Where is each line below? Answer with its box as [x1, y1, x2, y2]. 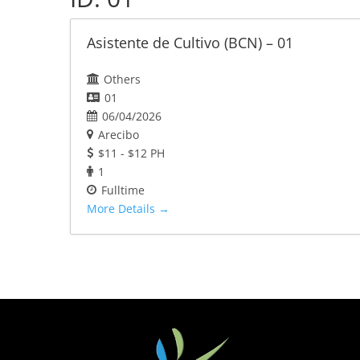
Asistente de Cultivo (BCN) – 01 [87, 33, 293, 53]
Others [104, 72, 141, 88]
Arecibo [98, 127, 139, 143]
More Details [87, 201, 158, 217]
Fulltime [101, 182, 145, 198]
